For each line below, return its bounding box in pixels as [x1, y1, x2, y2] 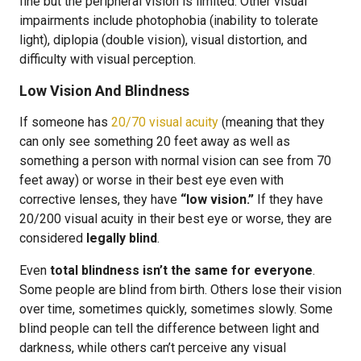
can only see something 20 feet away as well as [19, 134, 290, 149]
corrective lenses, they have [19, 192, 180, 207]
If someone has [19, 114, 111, 130]
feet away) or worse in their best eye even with [19, 172, 284, 188]
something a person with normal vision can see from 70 [19, 153, 331, 168]
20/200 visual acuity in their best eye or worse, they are [19, 211, 332, 226]
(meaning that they [218, 114, 325, 130]
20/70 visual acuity [111, 114, 218, 130]
